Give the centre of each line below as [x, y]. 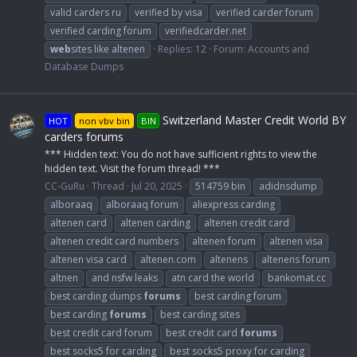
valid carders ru [86, 12]
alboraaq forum [142, 204]
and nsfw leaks [125, 277]
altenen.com [168, 259]
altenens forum [296, 259]
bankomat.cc [297, 277]
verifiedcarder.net [206, 30]
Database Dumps [84, 66]
